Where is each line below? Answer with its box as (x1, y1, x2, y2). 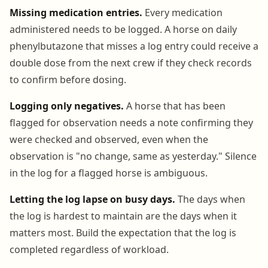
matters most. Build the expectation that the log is (10, 226, 236, 239)
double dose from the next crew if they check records (10, 56, 252, 69)
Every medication (142, 5, 223, 19)
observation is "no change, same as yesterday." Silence (10, 149, 257, 163)
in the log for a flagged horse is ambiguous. (10, 166, 208, 179)
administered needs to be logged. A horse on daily (10, 22, 237, 36)
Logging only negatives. (10, 99, 124, 112)
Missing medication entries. (10, 5, 142, 19)
